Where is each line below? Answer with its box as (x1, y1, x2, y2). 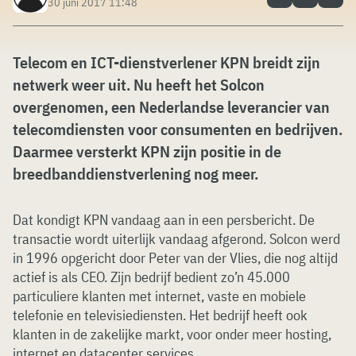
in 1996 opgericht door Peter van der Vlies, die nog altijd (13, 249, 338, 267)
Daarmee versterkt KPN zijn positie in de (13, 141, 281, 162)
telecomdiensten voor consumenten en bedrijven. (13, 118, 342, 140)
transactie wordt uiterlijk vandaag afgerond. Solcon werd (13, 230, 340, 248)
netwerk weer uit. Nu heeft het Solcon (13, 74, 265, 95)
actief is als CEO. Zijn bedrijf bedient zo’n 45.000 (13, 268, 290, 286)
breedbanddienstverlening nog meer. (13, 163, 258, 184)
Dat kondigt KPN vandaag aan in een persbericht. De (13, 211, 315, 229)
